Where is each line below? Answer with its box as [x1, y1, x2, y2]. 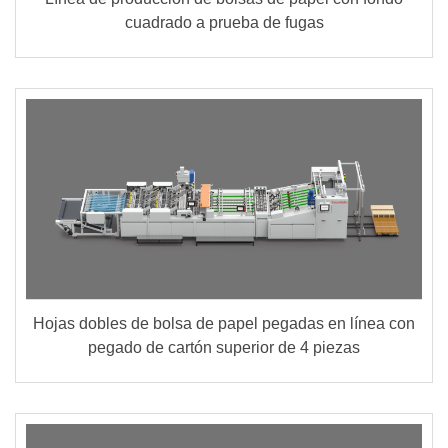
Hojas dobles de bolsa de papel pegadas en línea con [33, 314, 415, 332]
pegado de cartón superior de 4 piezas [88, 338, 360, 356]
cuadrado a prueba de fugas [124, 14, 324, 32]
